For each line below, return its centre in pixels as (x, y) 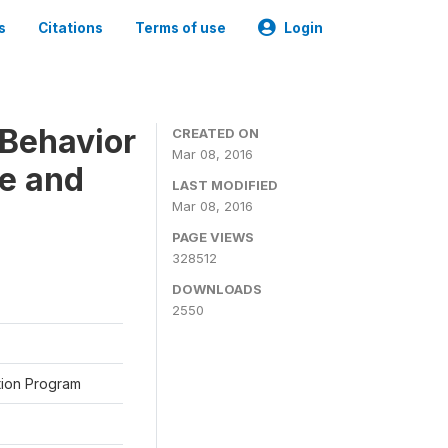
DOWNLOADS (217, 289)
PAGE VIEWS (213, 237)
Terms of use (180, 28)
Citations (70, 28)
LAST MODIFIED (225, 185)
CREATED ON (215, 133)
